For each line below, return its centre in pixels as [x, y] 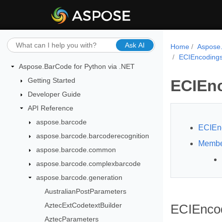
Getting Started [51, 80]
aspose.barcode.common [76, 150]
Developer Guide [54, 94]
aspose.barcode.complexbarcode [89, 164]
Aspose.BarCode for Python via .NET [77, 66]
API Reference [50, 108]
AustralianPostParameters [85, 191]
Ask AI [135, 45]
